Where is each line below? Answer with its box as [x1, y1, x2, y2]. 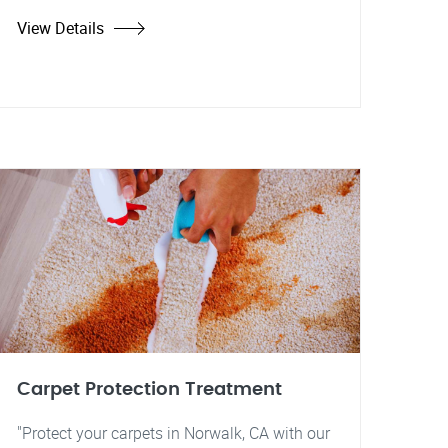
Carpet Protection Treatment [17, 380, 282, 399]
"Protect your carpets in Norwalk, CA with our [17, 422, 330, 444]
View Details [17, 17, 104, 39]
